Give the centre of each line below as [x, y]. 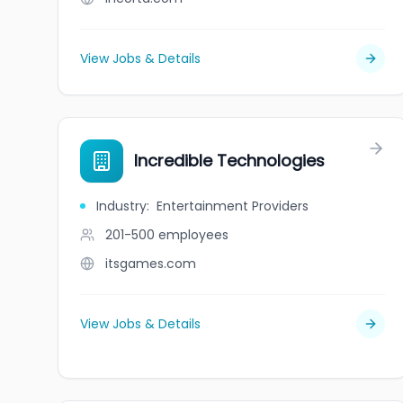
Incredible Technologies [229, 161]
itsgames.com [151, 264]
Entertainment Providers [233, 206]
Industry [121, 206]
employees [193, 235]
